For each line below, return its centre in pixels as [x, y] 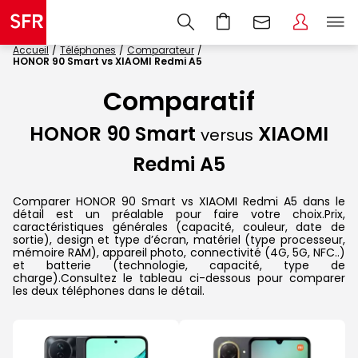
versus [227, 135]
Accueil [31, 50]
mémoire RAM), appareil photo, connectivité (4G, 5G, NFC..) [179, 252]
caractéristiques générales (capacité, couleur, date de [179, 227]
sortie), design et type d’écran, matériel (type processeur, [179, 239]
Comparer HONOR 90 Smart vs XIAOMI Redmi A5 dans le [179, 201]
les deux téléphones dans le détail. [109, 290]
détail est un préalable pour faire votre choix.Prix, [179, 214]
